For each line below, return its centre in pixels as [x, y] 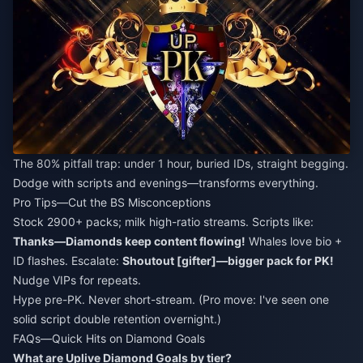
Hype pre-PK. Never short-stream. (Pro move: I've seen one [171, 300]
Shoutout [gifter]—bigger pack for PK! [228, 261]
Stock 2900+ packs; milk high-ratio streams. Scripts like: [163, 222]
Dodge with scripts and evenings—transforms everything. [166, 183]
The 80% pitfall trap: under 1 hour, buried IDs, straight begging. [181, 164]
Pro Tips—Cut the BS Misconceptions [112, 203]
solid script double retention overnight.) [117, 319]
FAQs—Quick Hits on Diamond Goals [109, 339]
